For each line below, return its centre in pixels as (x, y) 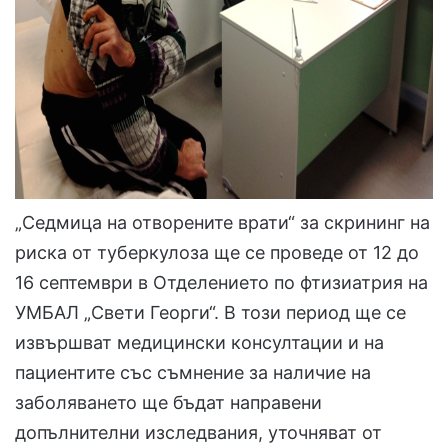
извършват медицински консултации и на (199, 343)
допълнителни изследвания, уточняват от (198, 433)
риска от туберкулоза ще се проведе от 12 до (217, 253)
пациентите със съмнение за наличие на (193, 373)
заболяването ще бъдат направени (168, 403)
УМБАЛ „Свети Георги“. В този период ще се (210, 313)
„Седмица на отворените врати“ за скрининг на (222, 223)
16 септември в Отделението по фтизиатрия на (221, 283)
